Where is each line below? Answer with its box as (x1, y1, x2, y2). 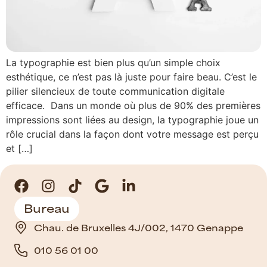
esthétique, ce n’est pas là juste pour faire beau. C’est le (6, 71, 257, 83)
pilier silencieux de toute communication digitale (6, 85, 225, 98)
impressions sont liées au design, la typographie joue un (6, 114, 259, 126)
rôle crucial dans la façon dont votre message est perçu (6, 128, 259, 141)
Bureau (24, 198, 70, 216)
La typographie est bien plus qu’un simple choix (6, 57, 221, 69)
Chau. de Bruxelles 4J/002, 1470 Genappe (33, 220, 243, 234)
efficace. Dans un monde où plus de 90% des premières (6, 100, 260, 112)
